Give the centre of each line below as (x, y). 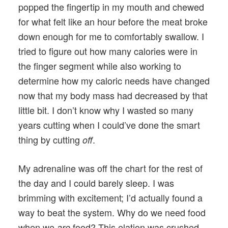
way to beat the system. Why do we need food (112, 212)
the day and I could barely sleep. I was (96, 183)
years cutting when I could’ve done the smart (109, 125)
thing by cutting (50, 140)
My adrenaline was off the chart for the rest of (110, 168)
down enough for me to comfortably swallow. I (111, 36)
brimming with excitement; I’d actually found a (110, 198)
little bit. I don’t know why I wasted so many (106, 110)
